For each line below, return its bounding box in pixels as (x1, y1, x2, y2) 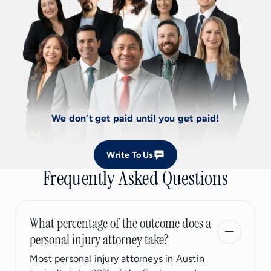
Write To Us (106, 149, 154, 160)
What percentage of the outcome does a (30, 214, 211, 232)
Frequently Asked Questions (42, 166, 229, 191)
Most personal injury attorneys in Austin (30, 252, 204, 264)
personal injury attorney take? (30, 230, 168, 249)
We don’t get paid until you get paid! (51, 113, 220, 125)
